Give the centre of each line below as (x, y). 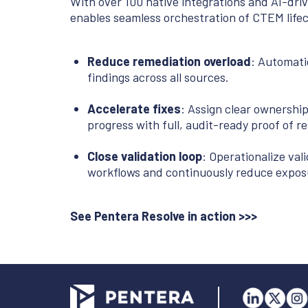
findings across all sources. (158, 77)
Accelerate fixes (134, 109)
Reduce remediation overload (169, 62)
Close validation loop (145, 156)
